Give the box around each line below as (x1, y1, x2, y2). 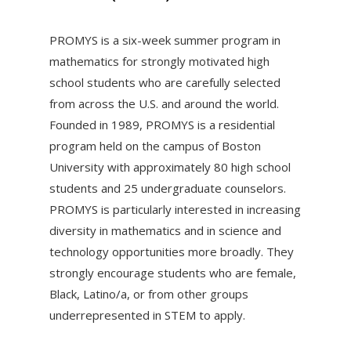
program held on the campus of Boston (49, 137, 261, 154)
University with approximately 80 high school (49, 158, 291, 175)
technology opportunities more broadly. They (49, 243, 294, 259)
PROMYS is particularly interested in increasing (49, 201, 301, 217)
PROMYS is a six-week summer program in (49, 31, 280, 48)
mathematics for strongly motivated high (49, 52, 270, 69)
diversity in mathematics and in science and (49, 222, 281, 238)
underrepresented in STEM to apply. (49, 306, 245, 323)
